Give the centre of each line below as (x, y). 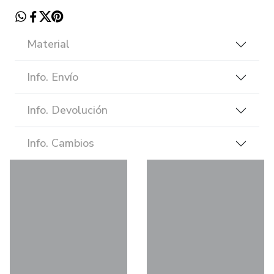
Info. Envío (53, 77)
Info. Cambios (61, 143)
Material (48, 44)
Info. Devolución (67, 110)
